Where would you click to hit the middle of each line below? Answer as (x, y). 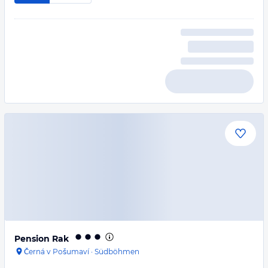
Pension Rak (42, 239)
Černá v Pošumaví (57, 252)
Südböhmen (117, 252)
